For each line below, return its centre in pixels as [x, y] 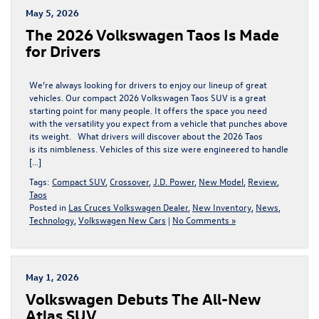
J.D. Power [174, 181]
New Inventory [222, 206]
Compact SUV [79, 181]
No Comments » [204, 219]
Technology [52, 219]
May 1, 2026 [52, 276]
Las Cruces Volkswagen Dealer [128, 206]
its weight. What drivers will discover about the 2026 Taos [146, 135]
